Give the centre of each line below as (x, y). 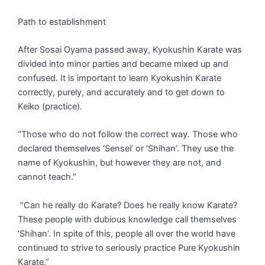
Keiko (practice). (51, 106)
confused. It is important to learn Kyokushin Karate (119, 78)
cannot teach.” (47, 177)
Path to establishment (62, 22)
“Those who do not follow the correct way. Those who (128, 135)
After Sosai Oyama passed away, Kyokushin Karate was (130, 49)
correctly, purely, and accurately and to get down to (121, 92)
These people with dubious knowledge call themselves (127, 219)
